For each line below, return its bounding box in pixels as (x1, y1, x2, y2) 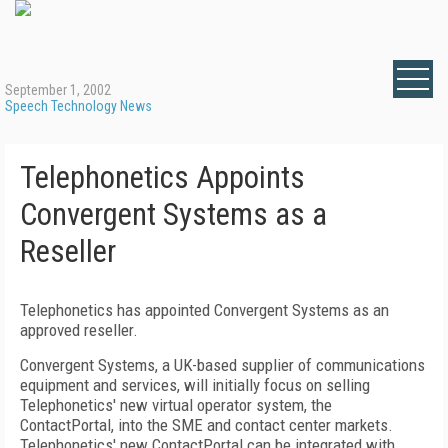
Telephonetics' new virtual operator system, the (20, 395, 332, 415)
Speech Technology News (5, 98, 152, 114)
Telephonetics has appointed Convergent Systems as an (20, 300, 389, 320)
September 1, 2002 (5, 82, 111, 98)
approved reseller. (20, 320, 138, 340)
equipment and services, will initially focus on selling (20, 375, 370, 395)
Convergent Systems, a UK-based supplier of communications (20, 355, 425, 375)
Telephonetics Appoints (20, 159, 305, 196)
